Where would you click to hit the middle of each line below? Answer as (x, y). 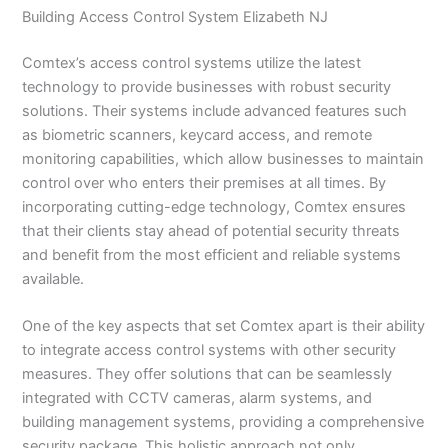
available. (53, 278)
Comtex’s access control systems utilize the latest (192, 62)
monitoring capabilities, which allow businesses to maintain (223, 158)
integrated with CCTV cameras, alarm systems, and (197, 398)
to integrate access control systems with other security (209, 350)
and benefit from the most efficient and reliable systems (212, 254)
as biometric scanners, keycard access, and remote (197, 134)
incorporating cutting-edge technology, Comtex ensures (214, 206)
